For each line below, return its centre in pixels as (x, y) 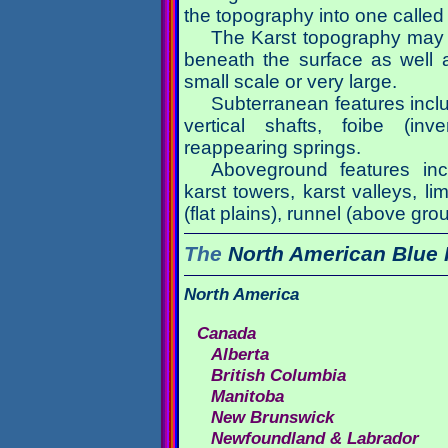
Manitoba (247, 396)
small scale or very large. (290, 82)
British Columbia (278, 375)
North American (307, 254)
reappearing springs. (272, 148)
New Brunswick (272, 417)
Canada (227, 333)
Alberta (239, 354)
